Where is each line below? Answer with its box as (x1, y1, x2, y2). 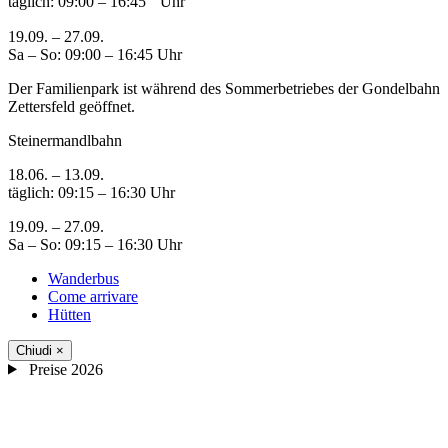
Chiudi (16, 342, 56, 358)
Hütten (48, 305, 91, 323)
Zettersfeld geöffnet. (8, 97, 135, 115)
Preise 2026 (24, 360, 103, 378)
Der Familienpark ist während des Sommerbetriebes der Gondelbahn (8, 79, 440, 97)
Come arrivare (48, 287, 138, 305)
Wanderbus (48, 269, 119, 287)
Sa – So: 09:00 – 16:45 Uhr (8, 45, 182, 63)
